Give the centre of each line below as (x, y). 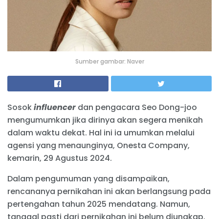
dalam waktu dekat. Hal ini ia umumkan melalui (101, 133)
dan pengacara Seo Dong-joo (136, 108)
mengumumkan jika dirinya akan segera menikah (105, 120)
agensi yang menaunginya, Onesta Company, (99, 146)
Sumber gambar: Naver (109, 62)
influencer (55, 108)
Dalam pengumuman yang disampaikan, (88, 179)
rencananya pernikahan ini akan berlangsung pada (109, 192)
